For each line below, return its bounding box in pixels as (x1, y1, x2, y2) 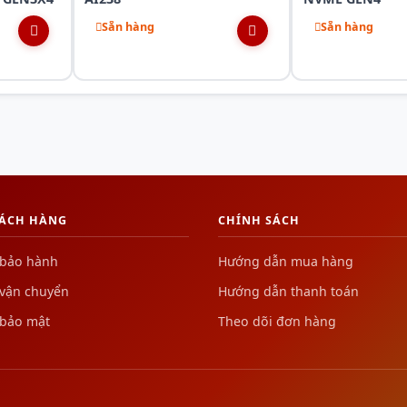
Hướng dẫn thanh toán (218, 282, 359, 300)
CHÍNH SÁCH (218, 212, 300, 228)
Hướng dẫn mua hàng (218, 252, 353, 270)
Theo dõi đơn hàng (218, 312, 336, 330)
